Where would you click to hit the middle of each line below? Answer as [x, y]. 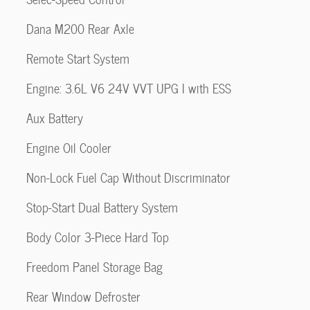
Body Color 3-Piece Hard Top [98, 237]
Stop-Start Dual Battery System [102, 207]
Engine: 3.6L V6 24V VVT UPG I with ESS [129, 88]
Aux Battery [55, 118]
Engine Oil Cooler [69, 148]
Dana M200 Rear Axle [80, 29]
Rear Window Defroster [83, 297]
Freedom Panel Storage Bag [94, 267]
